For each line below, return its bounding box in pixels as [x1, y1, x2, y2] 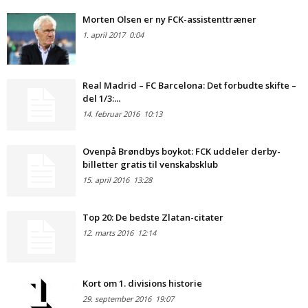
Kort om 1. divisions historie [82, 276, 202, 289]
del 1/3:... [82, 91, 120, 104]
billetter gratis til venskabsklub [82, 157, 218, 170]
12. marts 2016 [82, 227, 133, 238]
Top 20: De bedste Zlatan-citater [82, 210, 223, 223]
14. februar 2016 [82, 108, 140, 119]
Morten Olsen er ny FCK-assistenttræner [82, 12, 256, 25]
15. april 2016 [82, 174, 129, 185]
